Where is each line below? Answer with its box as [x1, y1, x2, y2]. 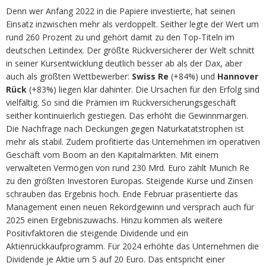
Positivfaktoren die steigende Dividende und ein [6, 227, 188, 239]
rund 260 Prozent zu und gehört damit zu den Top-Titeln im [6, 31, 235, 43]
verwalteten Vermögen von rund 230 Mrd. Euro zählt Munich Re [6, 161, 249, 173]
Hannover [217, 70, 258, 82]
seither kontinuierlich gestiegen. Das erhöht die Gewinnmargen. [6, 109, 248, 121]
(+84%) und [169, 70, 217, 82]
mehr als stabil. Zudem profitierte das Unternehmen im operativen [6, 135, 260, 147]
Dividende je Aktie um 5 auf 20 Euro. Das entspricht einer [6, 253, 225, 265]
